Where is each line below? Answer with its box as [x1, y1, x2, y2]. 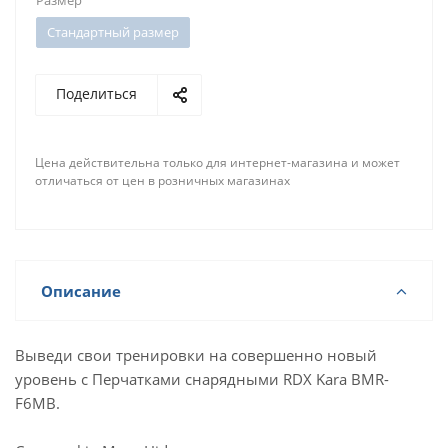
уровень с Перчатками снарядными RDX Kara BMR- [15, 369, 389, 389]
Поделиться [56, 84, 137, 103]
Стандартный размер [47, 23, 179, 41]
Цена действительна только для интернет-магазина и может [35, 154, 400, 171]
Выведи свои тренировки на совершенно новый [15, 345, 377, 365]
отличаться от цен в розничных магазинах [35, 172, 290, 189]
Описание [41, 281, 121, 301]
